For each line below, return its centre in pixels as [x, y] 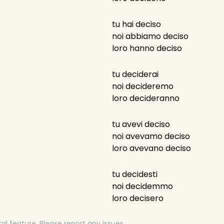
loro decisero [138, 198]
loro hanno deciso [147, 48]
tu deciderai [135, 74]
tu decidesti [135, 174]
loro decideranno [146, 98]
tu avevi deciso [141, 124]
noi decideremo [143, 86]
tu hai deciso [136, 24]
